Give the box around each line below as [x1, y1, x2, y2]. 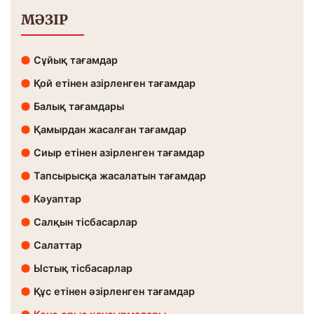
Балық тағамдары [34, 100, 124, 113]
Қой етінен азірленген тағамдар [34, 77, 196, 90]
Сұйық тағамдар [34, 54, 118, 67]
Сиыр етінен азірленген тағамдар [34, 146, 205, 159]
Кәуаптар [34, 193, 81, 205]
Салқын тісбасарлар [34, 216, 137, 228]
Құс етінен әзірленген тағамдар [34, 285, 195, 298]
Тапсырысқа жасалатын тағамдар [34, 170, 206, 182]
